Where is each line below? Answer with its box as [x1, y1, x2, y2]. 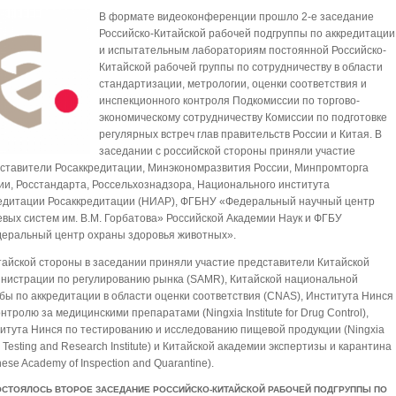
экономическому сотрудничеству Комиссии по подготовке [99, 111, 388, 124]
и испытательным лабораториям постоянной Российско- [99, 44, 387, 57]
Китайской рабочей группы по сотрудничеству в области [99, 61, 384, 73]
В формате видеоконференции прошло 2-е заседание [99, 11, 375, 23]
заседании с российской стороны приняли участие [99, 145, 356, 157]
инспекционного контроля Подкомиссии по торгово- [99, 95, 361, 107]
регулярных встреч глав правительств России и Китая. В [99, 128, 383, 141]
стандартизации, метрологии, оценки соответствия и [99, 78, 368, 90]
